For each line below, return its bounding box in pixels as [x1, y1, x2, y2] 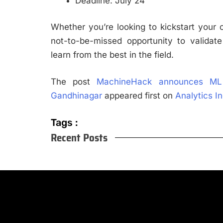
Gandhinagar [51, 90, 102, 101]
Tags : [51, 116, 78, 129]
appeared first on [102, 90, 175, 101]
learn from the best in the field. [51, 50, 174, 60]
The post [51, 76, 97, 87]
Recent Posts [51, 129, 108, 146]
